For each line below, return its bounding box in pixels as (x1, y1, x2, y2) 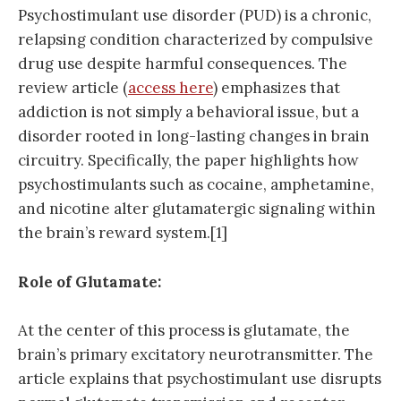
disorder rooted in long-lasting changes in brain (18, 126, 370, 147)
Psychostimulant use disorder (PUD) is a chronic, (18, 5, 371, 26)
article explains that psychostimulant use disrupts (18, 368, 381, 388)
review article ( (18, 78, 128, 98)
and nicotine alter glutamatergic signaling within (18, 199, 376, 219)
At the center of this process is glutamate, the (18, 320, 350, 340)
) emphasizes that (213, 78, 340, 98)
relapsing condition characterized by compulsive (18, 30, 373, 50)
